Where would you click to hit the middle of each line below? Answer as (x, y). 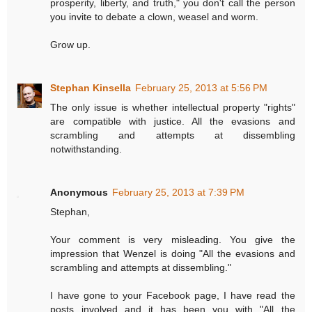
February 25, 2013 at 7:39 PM (179, 193)
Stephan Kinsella (91, 88)
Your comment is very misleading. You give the (173, 240)
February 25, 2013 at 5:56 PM (202, 88)
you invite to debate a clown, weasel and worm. (155, 17)
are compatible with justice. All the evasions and (173, 122)
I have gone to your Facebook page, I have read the (173, 296)
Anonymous (79, 193)
